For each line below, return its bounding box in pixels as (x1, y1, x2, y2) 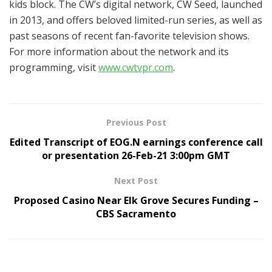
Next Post (114, 174, 158, 186)
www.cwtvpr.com (98, 60, 173, 74)
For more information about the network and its (9, 44, 229, 58)
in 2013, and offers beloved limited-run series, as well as (9, 13, 262, 27)
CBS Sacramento (96, 206, 176, 220)
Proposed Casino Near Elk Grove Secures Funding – (13, 193, 259, 207)
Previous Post (106, 116, 166, 128)
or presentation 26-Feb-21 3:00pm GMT (42, 148, 230, 162)
